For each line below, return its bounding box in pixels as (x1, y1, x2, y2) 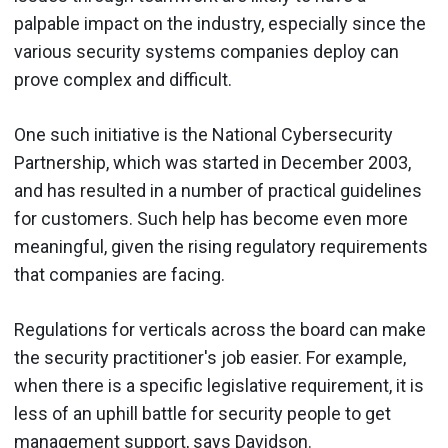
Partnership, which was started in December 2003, (14, 151, 411, 173)
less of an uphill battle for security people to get (14, 402, 391, 424)
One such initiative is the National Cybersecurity (14, 123, 393, 145)
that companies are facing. (14, 263, 225, 285)
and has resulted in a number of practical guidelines (14, 179, 422, 201)
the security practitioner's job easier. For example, (14, 346, 406, 368)
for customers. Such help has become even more (14, 207, 408, 229)
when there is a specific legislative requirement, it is (14, 374, 424, 396)
